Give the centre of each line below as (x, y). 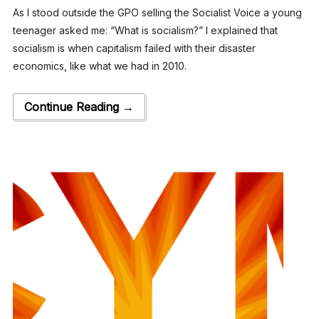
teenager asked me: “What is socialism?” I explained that (145, 30)
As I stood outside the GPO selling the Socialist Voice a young (157, 12)
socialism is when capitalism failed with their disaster (134, 48)
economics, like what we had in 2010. (99, 66)
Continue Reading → (79, 106)
